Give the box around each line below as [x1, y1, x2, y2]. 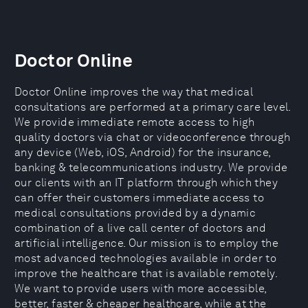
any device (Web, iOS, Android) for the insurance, [14, 146, 271, 159]
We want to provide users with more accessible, [14, 282, 267, 295]
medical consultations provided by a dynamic [14, 206, 256, 219]
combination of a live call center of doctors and [14, 221, 267, 234]
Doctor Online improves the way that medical [14, 85, 254, 98]
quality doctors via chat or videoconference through [14, 131, 291, 144]
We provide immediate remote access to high [14, 115, 255, 129]
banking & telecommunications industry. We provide [14, 161, 288, 174]
